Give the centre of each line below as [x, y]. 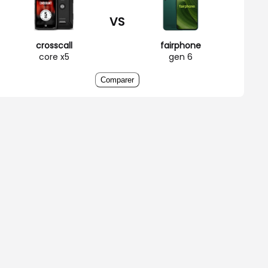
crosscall [54, 45]
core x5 [54, 57]
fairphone [181, 45]
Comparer [117, 80]
